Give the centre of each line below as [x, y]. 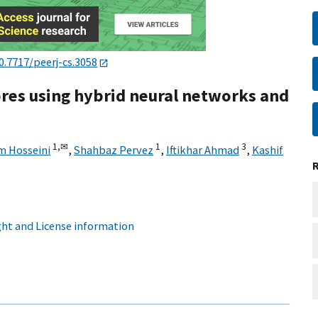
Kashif [268, 150]
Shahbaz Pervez [114, 150]
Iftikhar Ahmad [203, 150]
